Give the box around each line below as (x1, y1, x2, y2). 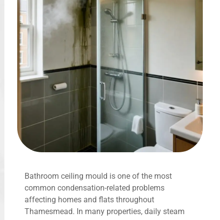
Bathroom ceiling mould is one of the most (25, 171, 172, 181)
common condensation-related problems (25, 183, 165, 192)
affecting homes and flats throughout (25, 194, 154, 204)
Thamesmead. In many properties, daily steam (25, 206, 185, 216)
